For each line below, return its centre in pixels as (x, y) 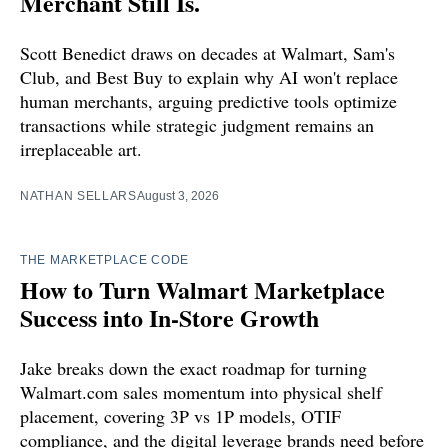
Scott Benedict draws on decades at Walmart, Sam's (207, 53)
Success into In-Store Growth (169, 318)
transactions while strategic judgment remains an (197, 125)
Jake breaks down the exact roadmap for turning (193, 368)
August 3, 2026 (177, 196)
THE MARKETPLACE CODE (104, 260)
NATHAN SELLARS (78, 196)
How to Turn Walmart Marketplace (202, 290)
